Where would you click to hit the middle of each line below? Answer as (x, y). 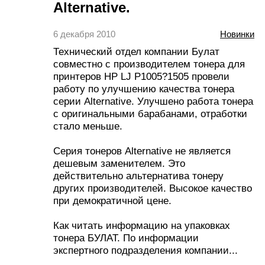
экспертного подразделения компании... (146, 250)
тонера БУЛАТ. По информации (126, 237)
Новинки (237, 34)
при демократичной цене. (112, 200)
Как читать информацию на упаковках (142, 225)
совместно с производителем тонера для (149, 64)
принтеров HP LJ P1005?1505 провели (141, 76)
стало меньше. (88, 126)
